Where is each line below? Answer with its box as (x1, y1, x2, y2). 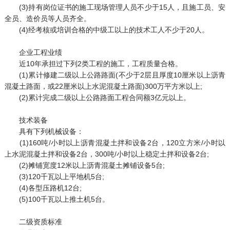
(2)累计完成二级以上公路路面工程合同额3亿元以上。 (4, 93, 190, 102)
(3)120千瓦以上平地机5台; (4, 172, 104, 181)
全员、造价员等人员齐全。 (4, 14, 91, 23)
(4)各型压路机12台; (4, 183, 82, 192)
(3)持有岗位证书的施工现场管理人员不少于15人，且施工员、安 (4, 3, 226, 11)
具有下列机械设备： (4, 127, 84, 136)
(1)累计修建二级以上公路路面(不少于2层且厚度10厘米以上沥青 (4, 70, 226, 79)
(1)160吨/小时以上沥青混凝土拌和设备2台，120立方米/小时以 (4, 138, 226, 147)
